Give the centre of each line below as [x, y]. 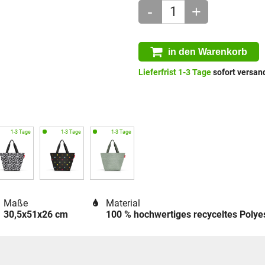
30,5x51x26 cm [35, 214]
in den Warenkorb [207, 51]
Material [123, 203]
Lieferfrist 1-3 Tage [174, 72]
